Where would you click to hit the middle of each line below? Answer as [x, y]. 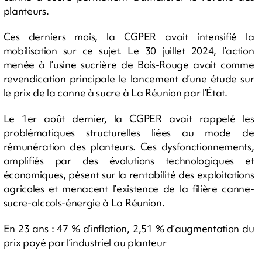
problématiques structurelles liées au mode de [129, 132]
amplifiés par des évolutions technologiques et [129, 160]
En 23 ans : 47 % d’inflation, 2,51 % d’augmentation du [129, 228]
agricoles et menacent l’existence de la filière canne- [129, 188]
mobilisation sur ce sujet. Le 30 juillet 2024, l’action [129, 50]
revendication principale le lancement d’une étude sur [129, 78]
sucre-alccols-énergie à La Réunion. [84, 202]
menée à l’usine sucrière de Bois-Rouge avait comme [129, 64]
